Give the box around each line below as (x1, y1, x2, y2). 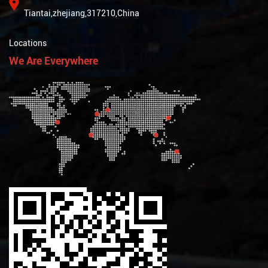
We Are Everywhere (9, 54, 98, 68)
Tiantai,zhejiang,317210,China (24, 8, 139, 19)
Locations (9, 38, 47, 48)
